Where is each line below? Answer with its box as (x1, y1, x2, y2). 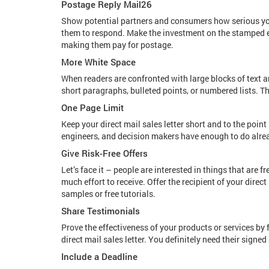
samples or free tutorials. (61, 188, 156, 199)
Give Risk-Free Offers (61, 147, 148, 159)
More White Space (61, 56, 136, 68)
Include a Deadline (61, 250, 138, 262)
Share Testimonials (61, 205, 140, 217)
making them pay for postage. (61, 39, 174, 50)
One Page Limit (61, 101, 124, 113)
